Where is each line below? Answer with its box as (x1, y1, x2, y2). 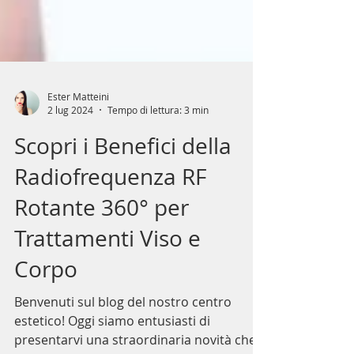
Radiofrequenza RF (14, 257, 206, 286)
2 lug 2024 (47, 198, 93, 211)
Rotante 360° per (14, 288, 189, 317)
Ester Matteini (47, 184, 109, 198)
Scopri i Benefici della (14, 226, 232, 255)
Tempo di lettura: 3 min (107, 198, 209, 211)
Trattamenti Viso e (14, 318, 201, 348)
